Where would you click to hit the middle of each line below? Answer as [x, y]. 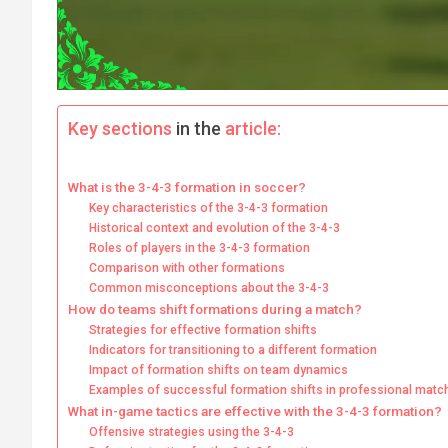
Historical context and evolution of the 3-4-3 [215, 228]
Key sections [122, 129]
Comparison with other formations [187, 268]
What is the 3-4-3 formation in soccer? [187, 187]
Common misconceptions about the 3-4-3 [209, 288]
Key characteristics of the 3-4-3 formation [209, 208]
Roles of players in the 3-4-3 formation [200, 248]
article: [251, 129]
